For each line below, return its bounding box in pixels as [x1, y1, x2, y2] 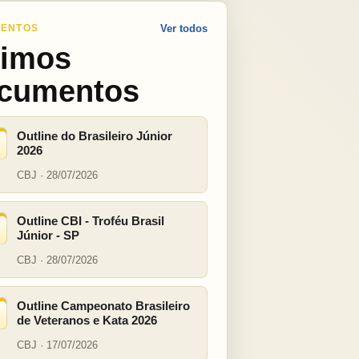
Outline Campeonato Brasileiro [17, 299, 190, 313]
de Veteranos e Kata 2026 [17, 313, 157, 327]
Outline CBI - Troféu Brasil [17, 214, 164, 228]
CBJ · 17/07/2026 [17, 339, 98, 351]
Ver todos [160, 22, 208, 34]
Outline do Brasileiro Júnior [17, 129, 172, 143]
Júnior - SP [17, 228, 79, 242]
